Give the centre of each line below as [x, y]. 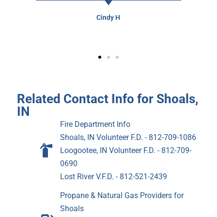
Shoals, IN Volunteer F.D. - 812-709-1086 [128, 138]
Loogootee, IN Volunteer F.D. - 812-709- [126, 151]
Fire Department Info [95, 124]
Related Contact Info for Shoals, [108, 99]
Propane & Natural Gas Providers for [122, 196]
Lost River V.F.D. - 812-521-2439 [114, 177]
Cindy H [108, 18]
